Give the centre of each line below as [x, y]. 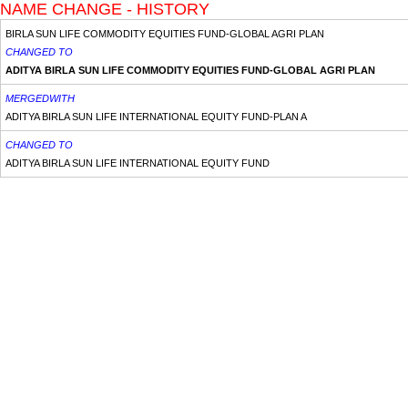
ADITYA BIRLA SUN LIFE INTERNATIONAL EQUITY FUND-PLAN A [156, 117]
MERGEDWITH [40, 98]
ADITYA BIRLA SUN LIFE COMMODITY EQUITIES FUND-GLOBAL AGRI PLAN [190, 70]
